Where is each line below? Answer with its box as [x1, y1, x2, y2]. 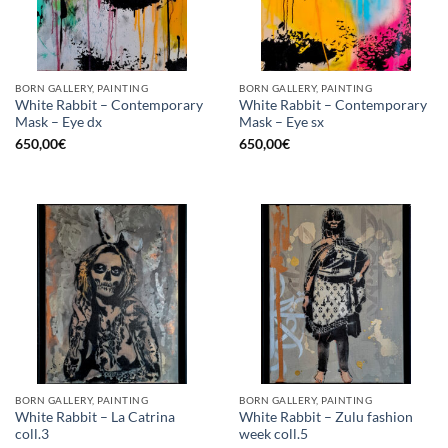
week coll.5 [239, 426, 308, 443]
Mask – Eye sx [239, 113, 324, 130]
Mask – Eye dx [15, 113, 102, 130]
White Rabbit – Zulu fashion [239, 409, 413, 426]
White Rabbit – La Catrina [15, 409, 175, 426]
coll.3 [15, 426, 49, 443]
